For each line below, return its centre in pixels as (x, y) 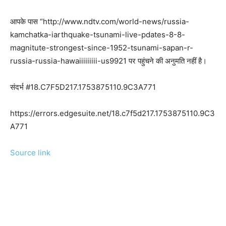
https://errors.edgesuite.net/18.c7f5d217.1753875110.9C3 (112, 114)
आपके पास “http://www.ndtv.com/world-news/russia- (100, 22)
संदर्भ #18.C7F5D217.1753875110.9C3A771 (83, 87)
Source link (30, 153)
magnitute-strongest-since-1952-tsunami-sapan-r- (102, 48)
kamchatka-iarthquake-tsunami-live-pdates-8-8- (98, 35)
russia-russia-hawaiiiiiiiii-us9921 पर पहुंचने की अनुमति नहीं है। (108, 61)
